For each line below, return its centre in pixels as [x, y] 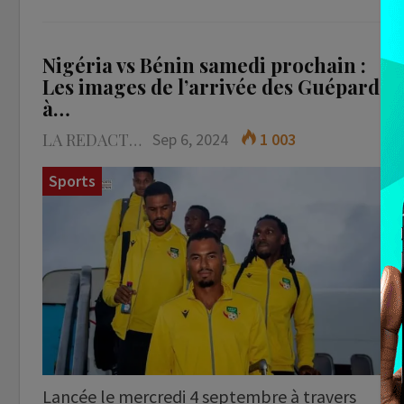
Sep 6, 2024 [190, 139]
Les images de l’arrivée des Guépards [216, 86]
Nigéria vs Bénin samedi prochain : [204, 64]
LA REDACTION [135, 139]
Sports [72, 180]
